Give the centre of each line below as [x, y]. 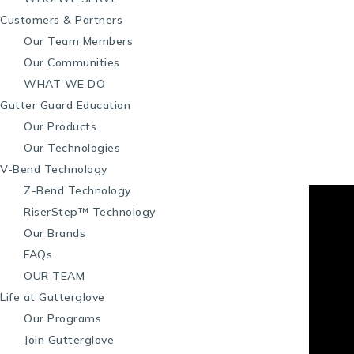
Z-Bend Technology [77, 190]
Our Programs [62, 318]
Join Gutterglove [69, 340]
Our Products [60, 126]
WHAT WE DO [64, 84]
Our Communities [72, 62]
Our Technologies [72, 148]
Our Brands [55, 233]
